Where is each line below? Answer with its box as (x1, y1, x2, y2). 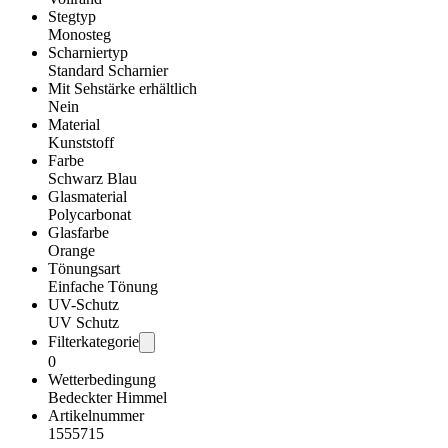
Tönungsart (48, 260, 120, 277)
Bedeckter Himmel (48, 389, 167, 406)
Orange (48, 242, 95, 259)
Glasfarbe (48, 224, 109, 241)
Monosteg (48, 26, 111, 43)
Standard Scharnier (48, 62, 168, 79)
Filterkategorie (48, 333, 139, 350)
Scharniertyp (48, 44, 128, 61)
